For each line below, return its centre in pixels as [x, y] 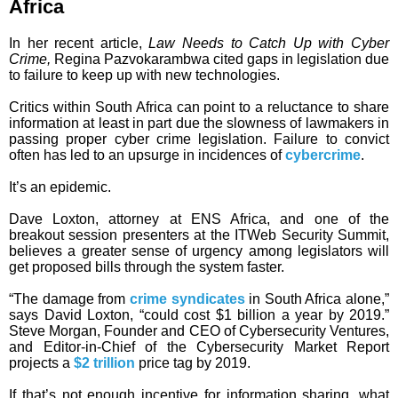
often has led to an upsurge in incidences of [147, 155]
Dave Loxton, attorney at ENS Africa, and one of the [199, 219]
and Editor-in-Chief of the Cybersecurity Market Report [199, 347]
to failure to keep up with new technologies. [144, 76]
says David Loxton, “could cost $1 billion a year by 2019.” [199, 315]
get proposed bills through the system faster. [147, 267]
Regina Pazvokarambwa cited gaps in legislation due [220, 60]
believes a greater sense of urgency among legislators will [199, 251]
